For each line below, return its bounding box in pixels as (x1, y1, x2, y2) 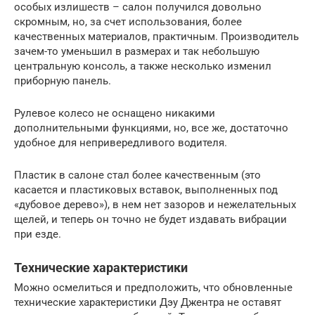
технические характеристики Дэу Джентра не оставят (14, 295, 281, 309)
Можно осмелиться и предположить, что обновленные (14, 281, 292, 294)
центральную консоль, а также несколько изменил (14, 59, 271, 72)
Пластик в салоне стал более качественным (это (14, 168, 261, 181)
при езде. (14, 227, 61, 240)
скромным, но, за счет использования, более (14, 15, 242, 28)
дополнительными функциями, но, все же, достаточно (14, 121, 288, 134)
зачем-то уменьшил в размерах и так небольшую (14, 44, 259, 58)
